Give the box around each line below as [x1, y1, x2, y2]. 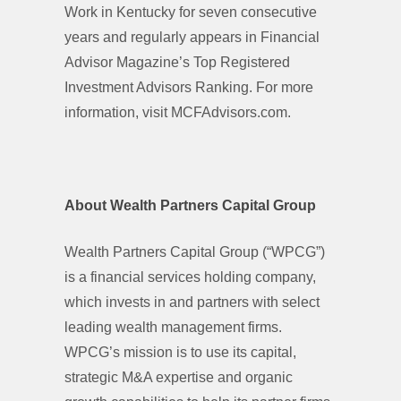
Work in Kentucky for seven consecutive [64, 4, 317, 20]
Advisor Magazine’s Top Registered [64, 55, 290, 70]
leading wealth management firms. [64, 320, 282, 335]
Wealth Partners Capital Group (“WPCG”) [64, 244, 325, 260]
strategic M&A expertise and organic [64, 370, 293, 385]
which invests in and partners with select [64, 294, 320, 310]
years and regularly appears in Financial [64, 30, 320, 45]
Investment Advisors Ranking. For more [64, 80, 313, 95]
